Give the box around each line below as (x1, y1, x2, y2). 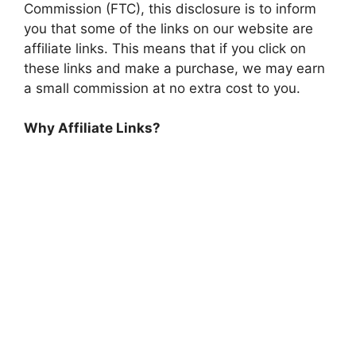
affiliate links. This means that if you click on (24, 40, 306, 56)
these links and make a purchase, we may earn (24, 60, 325, 76)
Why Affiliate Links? (24, 120, 161, 137)
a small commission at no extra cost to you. (24, 79, 300, 96)
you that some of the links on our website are (24, 20, 313, 37)
